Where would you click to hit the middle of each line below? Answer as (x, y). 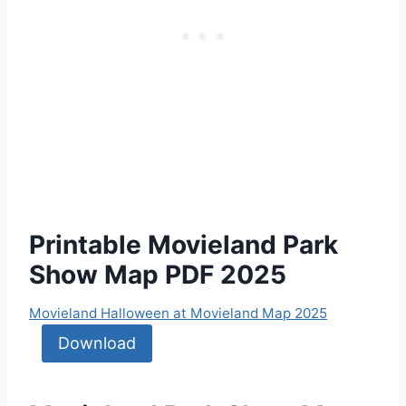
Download (97, 343)
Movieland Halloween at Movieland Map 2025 (178, 313)
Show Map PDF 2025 (158, 274)
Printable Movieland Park (184, 244)
